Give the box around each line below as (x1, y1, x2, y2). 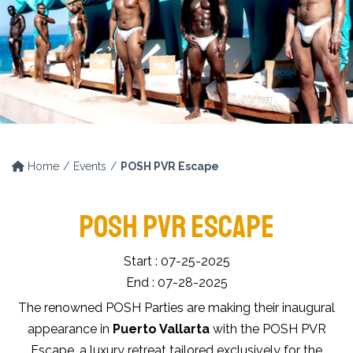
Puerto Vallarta (112, 321, 210, 336)
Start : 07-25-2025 (123, 254, 230, 269)
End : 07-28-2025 (125, 275, 228, 290)
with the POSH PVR (209, 321, 326, 336)
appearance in (27, 321, 113, 336)
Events (73, 160, 106, 173)
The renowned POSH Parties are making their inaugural (18, 300, 335, 315)
